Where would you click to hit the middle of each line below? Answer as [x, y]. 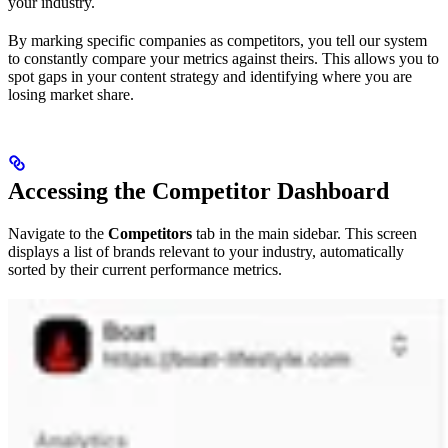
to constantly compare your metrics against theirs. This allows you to [223, 58]
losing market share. [71, 94]
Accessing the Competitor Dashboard [198, 190]
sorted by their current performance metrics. [145, 269]
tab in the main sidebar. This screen [304, 233]
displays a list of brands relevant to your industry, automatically [206, 251]
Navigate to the [58, 233]
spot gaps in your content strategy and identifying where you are [210, 76]
